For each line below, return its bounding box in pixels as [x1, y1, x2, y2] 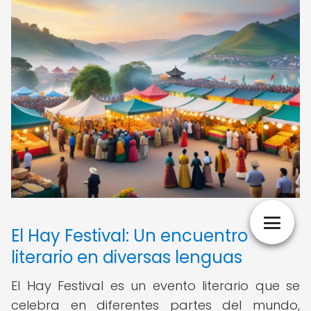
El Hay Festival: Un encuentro [11, 224, 248, 247]
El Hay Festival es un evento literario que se [11, 277, 300, 294]
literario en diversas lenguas [11, 246, 242, 269]
